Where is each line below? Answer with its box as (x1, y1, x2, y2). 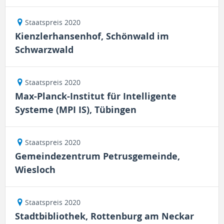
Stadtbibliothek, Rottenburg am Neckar (15, 210, 194, 222)
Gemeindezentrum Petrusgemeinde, (15, 150, 180, 162)
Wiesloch (15, 163, 55, 176)
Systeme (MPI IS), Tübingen (15, 103, 136, 116)
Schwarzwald (15, 43, 73, 56)
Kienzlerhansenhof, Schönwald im (15, 30, 169, 42)
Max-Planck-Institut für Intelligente (15, 90, 176, 102)
